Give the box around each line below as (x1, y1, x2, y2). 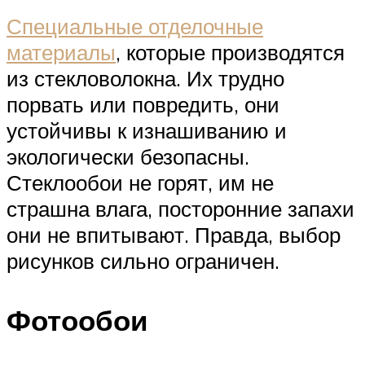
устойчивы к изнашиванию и (7, 117, 287, 144)
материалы (7, 39, 116, 66)
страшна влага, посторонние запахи (7, 196, 354, 222)
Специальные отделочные (7, 13, 263, 40)
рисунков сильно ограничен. (7, 248, 279, 275)
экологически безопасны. (7, 143, 249, 170)
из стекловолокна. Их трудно (7, 65, 284, 92)
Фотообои (7, 302, 148, 339)
